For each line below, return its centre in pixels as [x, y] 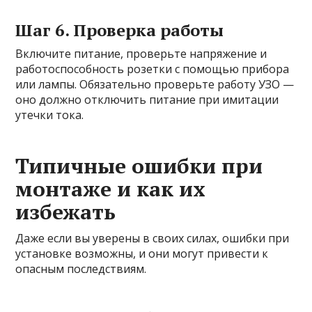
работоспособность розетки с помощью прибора [153, 69]
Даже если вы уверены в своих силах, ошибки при [153, 238]
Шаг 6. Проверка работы [120, 30]
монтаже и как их [111, 188]
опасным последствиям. [81, 268]
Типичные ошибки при [139, 165]
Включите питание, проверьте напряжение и [141, 53]
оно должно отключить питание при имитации [147, 99]
